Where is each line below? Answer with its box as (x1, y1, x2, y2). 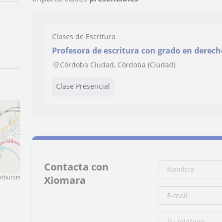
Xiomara (44, 173, 86, 187)
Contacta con (44, 160, 109, 173)
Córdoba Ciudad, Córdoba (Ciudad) (60, 60, 176, 69)
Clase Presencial (56, 81, 111, 91)
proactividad (52, 56, 103, 67)
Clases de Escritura (52, 32, 116, 41)
